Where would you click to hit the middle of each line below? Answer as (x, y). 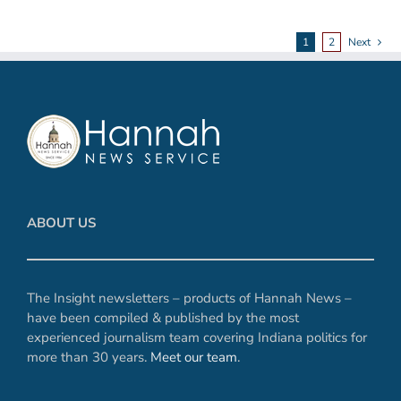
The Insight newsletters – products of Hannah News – (189, 298)
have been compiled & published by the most (163, 318)
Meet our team (194, 357)
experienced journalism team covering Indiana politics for (197, 337)
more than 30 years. (89, 357)
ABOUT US (61, 223)
